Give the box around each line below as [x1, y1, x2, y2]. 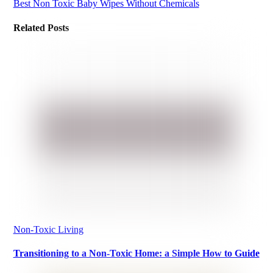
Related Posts [13, 22, 69, 33]
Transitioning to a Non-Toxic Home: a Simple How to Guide [13, 248, 260, 259]
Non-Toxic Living [13, 224, 83, 235]
